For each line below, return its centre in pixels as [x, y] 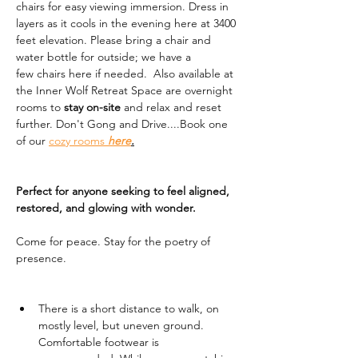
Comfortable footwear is [100, 342]
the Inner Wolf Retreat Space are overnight [126, 91]
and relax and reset [173, 107]
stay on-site [92, 107]
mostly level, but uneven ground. [123, 326]
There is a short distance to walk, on [130, 309]
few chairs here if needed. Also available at [126, 74]
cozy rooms [78, 141]
